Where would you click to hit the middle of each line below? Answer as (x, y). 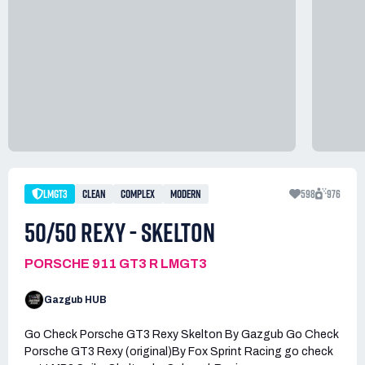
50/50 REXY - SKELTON (120, 233)
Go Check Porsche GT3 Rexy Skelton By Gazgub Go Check (182, 334)
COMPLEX (138, 194)
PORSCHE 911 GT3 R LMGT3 (116, 264)
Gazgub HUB (75, 300)
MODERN (185, 194)
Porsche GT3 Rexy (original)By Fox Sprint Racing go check (179, 352)
